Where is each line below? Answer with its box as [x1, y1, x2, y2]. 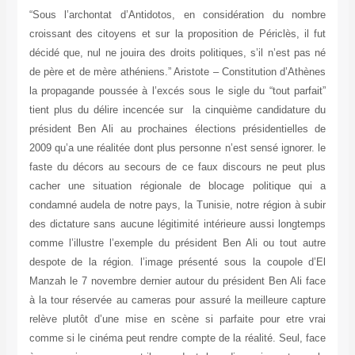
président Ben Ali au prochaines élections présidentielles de [29, 123, 326, 136]
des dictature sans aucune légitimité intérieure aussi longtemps [29, 218, 326, 231]
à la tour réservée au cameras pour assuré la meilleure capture [29, 294, 326, 307]
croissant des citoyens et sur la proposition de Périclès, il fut [29, 28, 326, 40]
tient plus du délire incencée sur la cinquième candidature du [29, 104, 326, 116]
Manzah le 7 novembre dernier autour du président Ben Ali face [29, 275, 326, 288]
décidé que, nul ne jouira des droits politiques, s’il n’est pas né [29, 47, 326, 59]
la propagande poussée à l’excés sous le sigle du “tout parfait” [29, 85, 326, 97]
